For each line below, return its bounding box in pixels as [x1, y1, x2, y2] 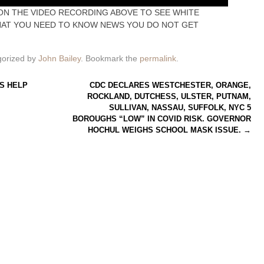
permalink [139, 53, 176, 63]
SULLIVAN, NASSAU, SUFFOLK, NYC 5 [109, 103, 252, 113]
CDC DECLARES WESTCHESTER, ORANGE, [90, 81, 252, 90]
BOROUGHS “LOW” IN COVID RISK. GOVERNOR [72, 114, 252, 124]
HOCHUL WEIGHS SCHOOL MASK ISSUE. [88, 126, 244, 135]
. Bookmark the [80, 53, 140, 63]
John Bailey [38, 53, 81, 63]
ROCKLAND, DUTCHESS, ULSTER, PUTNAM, [87, 92, 252, 101]
